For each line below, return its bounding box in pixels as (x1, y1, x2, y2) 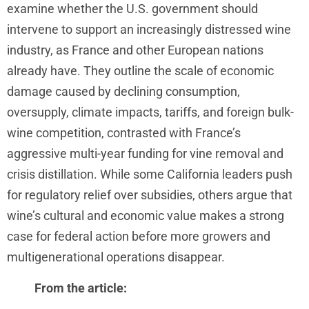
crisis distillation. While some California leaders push (7, 167, 292, 182)
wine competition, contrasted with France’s (7, 126, 241, 141)
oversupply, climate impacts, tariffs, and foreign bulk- (7, 105, 294, 120)
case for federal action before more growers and (7, 229, 270, 244)
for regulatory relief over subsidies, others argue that (7, 188, 292, 203)
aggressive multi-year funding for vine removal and (7, 146, 283, 161)
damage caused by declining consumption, (7, 84, 240, 99)
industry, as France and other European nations (7, 43, 263, 58)
